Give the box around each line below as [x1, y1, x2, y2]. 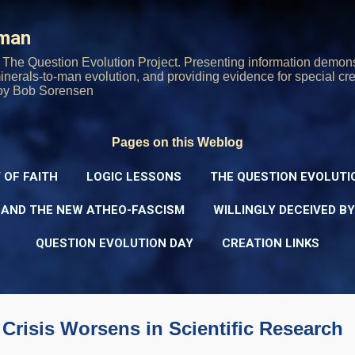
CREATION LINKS [222, 236, 319, 250]
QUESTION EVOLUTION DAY [36, 236, 193, 250]
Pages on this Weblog [112, 136, 243, 149]
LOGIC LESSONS [86, 170, 181, 184]
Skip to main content [120, 13, 235, 26]
